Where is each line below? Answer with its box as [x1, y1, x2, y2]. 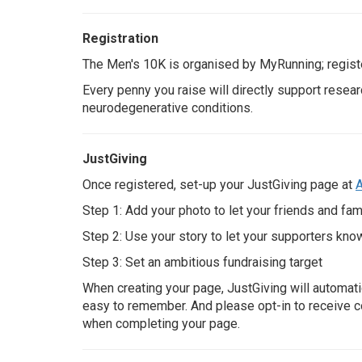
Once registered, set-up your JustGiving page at [82, 177, 356, 192]
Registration [82, 31, 158, 46]
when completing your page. [82, 316, 240, 331]
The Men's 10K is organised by [82, 57, 259, 72]
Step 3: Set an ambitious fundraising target [82, 255, 322, 270]
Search [127, 33, 170, 48]
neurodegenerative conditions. [82, 100, 253, 116]
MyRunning [259, 57, 322, 72]
